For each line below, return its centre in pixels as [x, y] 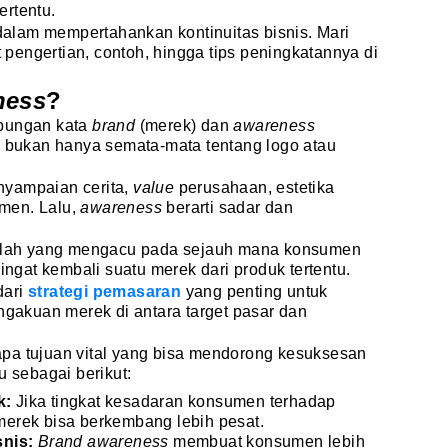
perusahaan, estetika [256, 188]
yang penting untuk [254, 292]
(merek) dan [186, 126]
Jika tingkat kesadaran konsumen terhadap [173, 402]
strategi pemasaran [105, 292]
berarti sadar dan [230, 208]
